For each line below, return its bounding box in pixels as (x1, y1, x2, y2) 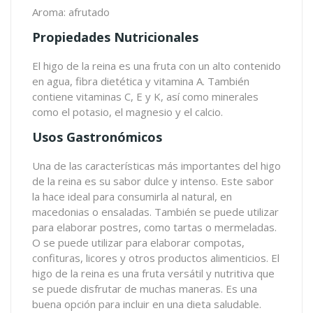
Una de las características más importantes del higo (32, 159, 281, 173)
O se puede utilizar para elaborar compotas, (32, 235, 245, 250)
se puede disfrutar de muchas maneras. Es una (32, 282, 257, 296)
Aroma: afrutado (32, 5, 110, 20)
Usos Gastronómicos (32, 129, 162, 146)
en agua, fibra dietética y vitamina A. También (32, 74, 249, 89)
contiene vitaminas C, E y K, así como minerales (32, 89, 259, 104)
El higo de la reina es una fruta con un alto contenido (32, 59, 281, 73)
